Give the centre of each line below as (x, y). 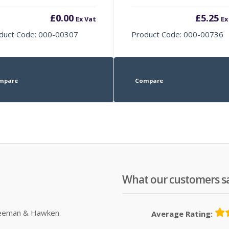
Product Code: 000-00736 (178, 34)
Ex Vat (86, 19)
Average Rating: (182, 213)
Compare (149, 80)
